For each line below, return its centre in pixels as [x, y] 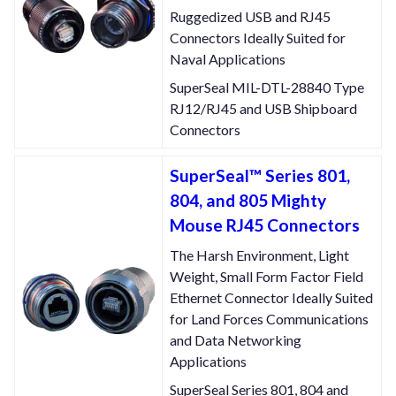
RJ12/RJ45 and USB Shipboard [263, 109]
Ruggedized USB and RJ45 [250, 17]
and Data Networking [236, 340]
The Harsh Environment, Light [259, 255]
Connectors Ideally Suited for [258, 38]
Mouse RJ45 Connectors [265, 225]
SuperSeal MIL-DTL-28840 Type [267, 88]
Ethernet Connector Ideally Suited [271, 298]
